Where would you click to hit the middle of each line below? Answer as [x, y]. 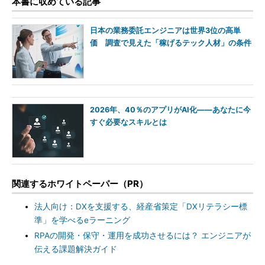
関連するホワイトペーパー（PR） [80, 184]
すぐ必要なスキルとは [128, 122]
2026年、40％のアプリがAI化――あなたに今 [170, 110]
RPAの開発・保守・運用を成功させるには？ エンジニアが [143, 235]
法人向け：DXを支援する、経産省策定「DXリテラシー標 [141, 206]
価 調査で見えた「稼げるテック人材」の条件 [171, 43]
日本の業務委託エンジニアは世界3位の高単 [165, 30]
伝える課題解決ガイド [76, 249]
